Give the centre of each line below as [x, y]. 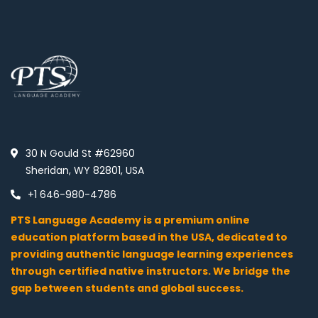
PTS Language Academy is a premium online [130, 220]
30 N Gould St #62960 [80, 153]
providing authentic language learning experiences [152, 254]
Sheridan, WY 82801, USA [85, 170]
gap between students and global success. [127, 288]
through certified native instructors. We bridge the [150, 271]
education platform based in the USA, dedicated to [149, 237]
